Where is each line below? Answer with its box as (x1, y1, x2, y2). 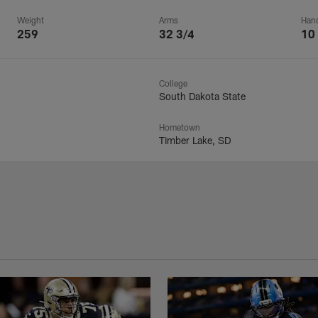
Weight (17, 15, 44, 25)
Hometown (159, 122, 200, 132)
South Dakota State (159, 90, 246, 102)
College (159, 78, 187, 88)
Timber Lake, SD (159, 134, 231, 146)
